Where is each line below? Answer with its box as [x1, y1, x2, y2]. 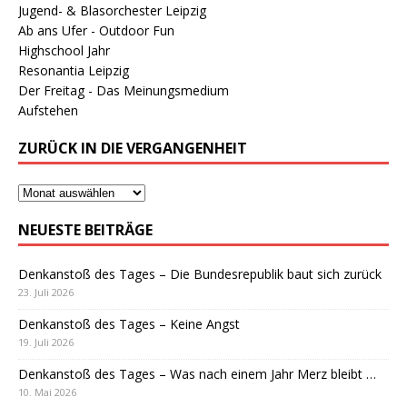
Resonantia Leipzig [18, 62, 129, 80]
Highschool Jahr [18, 42, 110, 60]
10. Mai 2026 [18, 385, 76, 400]
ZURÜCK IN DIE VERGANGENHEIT [18, 138, 247, 159]
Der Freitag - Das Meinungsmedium [18, 82, 229, 100]
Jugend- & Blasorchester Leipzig [18, 2, 206, 20]
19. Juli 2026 [18, 335, 74, 350]
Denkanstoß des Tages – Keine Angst [18, 315, 240, 333]
